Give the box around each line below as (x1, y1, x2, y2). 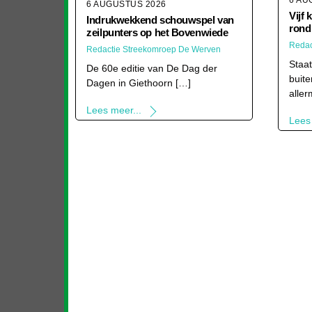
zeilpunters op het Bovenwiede (86, 26, 228, 39)
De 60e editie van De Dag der (86, 63, 218, 75)
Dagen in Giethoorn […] (86, 77, 192, 89)
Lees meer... (86, 104, 142, 116)
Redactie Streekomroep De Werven (86, 45, 221, 55)
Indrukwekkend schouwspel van (86, 14, 234, 26)
